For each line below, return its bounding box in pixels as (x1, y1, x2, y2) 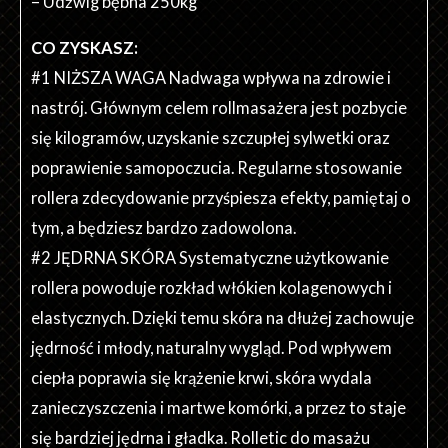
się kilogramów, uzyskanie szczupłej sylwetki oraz (31, 128, 390, 148)
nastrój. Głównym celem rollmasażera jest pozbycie (31, 98, 407, 118)
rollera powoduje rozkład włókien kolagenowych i (31, 278, 392, 298)
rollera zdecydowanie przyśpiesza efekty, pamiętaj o (31, 188, 411, 208)
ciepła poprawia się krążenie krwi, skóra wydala (31, 368, 372, 388)
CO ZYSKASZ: (31, 38, 138, 58)
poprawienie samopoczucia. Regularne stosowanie (31, 158, 402, 178)
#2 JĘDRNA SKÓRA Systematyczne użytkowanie (31, 248, 389, 268)
